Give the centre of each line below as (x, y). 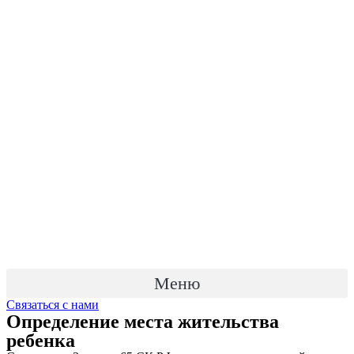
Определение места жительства (143, 322)
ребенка (41, 341)
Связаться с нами (53, 305)
